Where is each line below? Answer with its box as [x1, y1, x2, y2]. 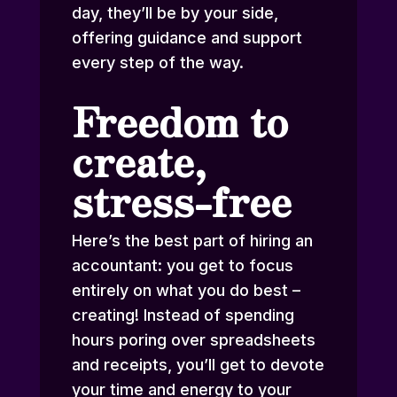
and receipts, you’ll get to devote [71, 355, 324, 375]
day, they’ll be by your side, [71, 4, 278, 23]
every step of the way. [71, 53, 244, 73]
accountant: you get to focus [71, 256, 293, 276]
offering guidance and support [71, 28, 302, 48]
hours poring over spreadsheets [71, 331, 315, 350]
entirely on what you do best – [71, 281, 300, 300]
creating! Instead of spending [71, 306, 294, 325]
